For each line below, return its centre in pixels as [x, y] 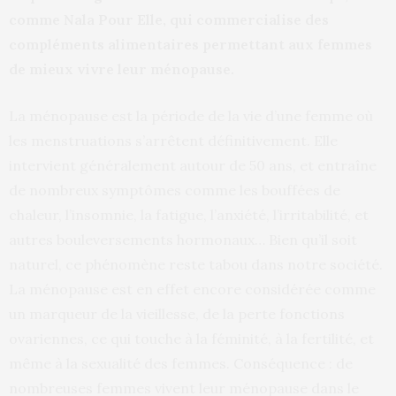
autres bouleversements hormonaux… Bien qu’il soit [183, 240]
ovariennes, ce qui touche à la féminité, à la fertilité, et [191, 339]
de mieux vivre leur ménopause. [122, 69]
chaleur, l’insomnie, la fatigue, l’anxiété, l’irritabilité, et [189, 215]
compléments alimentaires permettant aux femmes [190, 45]
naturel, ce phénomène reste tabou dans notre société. [196, 265]
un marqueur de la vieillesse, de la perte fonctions [177, 314]
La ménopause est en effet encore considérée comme [192, 289]
